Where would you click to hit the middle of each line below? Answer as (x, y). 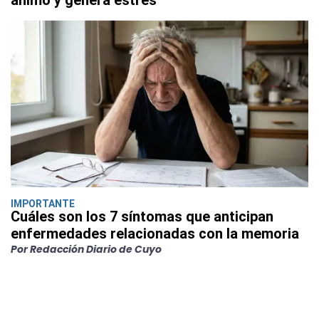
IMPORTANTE (43, 203)
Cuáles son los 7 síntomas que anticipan (142, 216)
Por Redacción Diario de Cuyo (86, 249)
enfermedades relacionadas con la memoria (155, 233)
